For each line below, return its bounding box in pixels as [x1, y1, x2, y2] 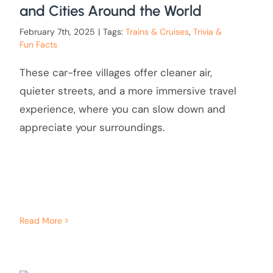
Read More [19, 215, 62, 227]
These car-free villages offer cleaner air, [19, 66, 212, 80]
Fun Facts [19, 39, 57, 51]
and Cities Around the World [19, 2, 202, 20]
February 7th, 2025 [19, 26, 95, 38]
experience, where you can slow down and [19, 102, 225, 116]
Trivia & [193, 26, 222, 38]
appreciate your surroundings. [19, 121, 165, 135]
